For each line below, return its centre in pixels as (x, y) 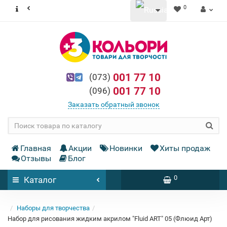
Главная (36, 148)
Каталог (40, 180)
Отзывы (36, 158)
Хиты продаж (185, 148)
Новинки (126, 148)
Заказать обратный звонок (113, 104)
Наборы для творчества (53, 208)
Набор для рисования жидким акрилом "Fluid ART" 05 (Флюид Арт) (110, 219)
